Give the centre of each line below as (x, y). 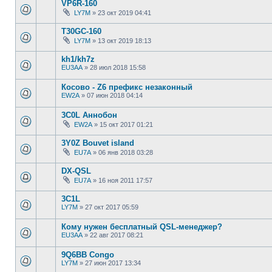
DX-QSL (76, 171)
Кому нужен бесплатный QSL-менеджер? (142, 227)
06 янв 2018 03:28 (126, 152)
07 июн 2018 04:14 (115, 95)
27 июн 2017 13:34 (113, 263)
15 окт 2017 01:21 (126, 124)
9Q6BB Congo (88, 255)
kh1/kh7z (78, 59)
